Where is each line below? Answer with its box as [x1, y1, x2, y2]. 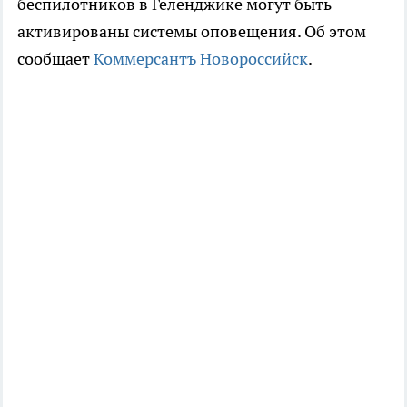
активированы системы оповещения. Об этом [17, 21, 366, 43]
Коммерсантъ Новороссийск [94, 48, 308, 70]
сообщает [17, 48, 94, 70]
